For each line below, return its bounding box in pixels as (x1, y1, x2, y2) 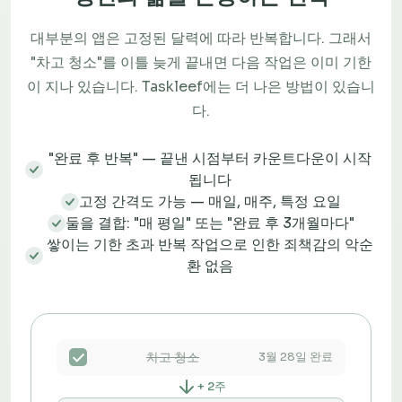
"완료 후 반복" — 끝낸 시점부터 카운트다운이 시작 (48, 148, 371, 168)
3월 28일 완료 (258, 349, 333, 364)
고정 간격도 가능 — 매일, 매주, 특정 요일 (79, 191, 341, 211)
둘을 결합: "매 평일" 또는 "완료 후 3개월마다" (66, 213, 354, 232)
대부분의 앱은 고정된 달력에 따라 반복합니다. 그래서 (31, 28, 371, 48)
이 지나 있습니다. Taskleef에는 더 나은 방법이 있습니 (27, 76, 375, 96)
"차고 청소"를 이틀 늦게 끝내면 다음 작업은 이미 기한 (31, 52, 371, 72)
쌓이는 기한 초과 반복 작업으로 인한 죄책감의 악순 (47, 234, 373, 254)
